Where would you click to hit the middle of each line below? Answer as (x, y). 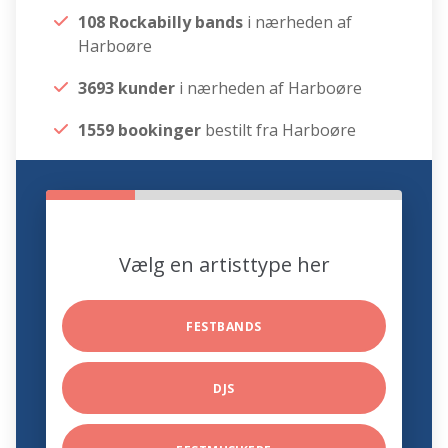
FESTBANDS (224, 327)
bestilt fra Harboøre (279, 130)
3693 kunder (127, 88)
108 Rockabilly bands (163, 22)
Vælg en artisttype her (224, 265)
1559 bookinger (140, 130)
